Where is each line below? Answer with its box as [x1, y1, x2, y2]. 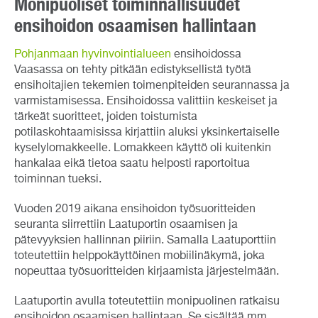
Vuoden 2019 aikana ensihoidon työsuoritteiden [14, 204, 256, 216]
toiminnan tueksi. [14, 174, 102, 186]
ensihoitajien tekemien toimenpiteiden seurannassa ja [14, 80, 290, 92]
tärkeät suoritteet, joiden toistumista [14, 111, 197, 124]
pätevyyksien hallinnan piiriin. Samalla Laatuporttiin [14, 235, 276, 247]
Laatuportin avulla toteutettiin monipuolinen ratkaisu [14, 296, 280, 308]
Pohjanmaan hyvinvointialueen [14, 49, 171, 61]
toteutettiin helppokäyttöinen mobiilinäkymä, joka [14, 251, 265, 263]
